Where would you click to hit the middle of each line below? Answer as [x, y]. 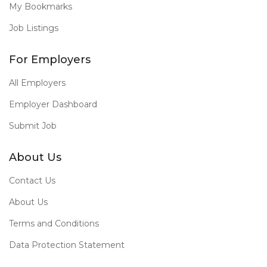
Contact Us [32, 181]
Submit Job [33, 126]
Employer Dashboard [53, 104]
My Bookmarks [41, 7]
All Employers [37, 83]
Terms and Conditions [54, 223]
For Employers [50, 60]
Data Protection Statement [67, 245]
